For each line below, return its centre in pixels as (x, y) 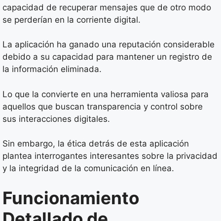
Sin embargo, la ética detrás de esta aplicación (96, 144)
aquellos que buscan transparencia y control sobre (103, 106)
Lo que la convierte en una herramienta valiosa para (106, 94)
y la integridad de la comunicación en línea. (88, 168)
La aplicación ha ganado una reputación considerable (109, 44)
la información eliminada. (52, 69)
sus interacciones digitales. (56, 119)
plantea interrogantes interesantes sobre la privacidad (110, 156)
